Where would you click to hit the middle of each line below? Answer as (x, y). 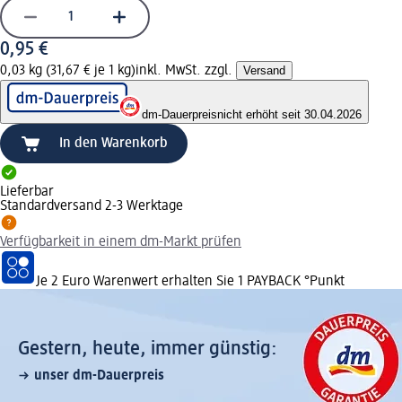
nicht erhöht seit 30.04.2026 (289, 114)
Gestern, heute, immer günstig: (148, 349)
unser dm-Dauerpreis (99, 376)
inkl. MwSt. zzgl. (186, 70)
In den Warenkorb (114, 143)
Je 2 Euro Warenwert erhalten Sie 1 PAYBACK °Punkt (190, 281)
